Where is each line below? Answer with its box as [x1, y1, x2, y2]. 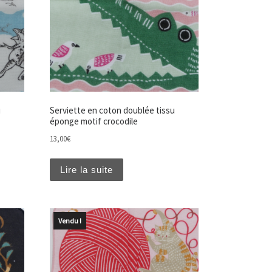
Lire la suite [59, 164, 113, 175]
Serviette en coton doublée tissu [49, 104, 175, 117]
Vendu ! [58, 216, 81, 226]
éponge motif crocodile [49, 115, 138, 127]
